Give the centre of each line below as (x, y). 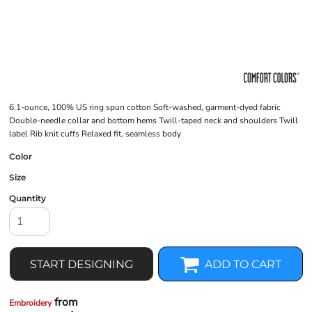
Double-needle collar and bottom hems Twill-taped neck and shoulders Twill (154, 120)
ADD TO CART (243, 265)
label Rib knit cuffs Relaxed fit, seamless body (95, 134)
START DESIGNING (81, 265)
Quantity (28, 198)
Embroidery (30, 303)
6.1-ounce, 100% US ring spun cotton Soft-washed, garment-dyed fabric (145, 107)
